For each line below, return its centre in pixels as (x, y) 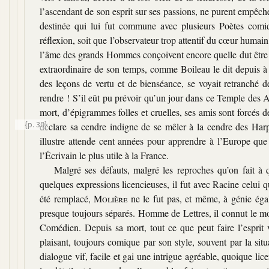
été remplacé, (67, 198)
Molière (111, 198)
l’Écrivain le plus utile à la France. (104, 155)
